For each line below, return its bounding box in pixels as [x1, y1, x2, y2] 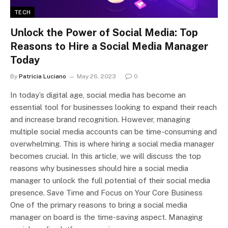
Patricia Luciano [19, 72, 66, 80]
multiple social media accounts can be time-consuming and [10, 127, 217, 136]
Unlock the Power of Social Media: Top [10, 26, 198, 39]
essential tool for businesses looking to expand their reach [10, 102, 217, 111]
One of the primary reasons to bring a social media [10, 200, 187, 209]
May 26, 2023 [77, 72, 116, 80]
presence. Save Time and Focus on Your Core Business [10, 188, 203, 197]
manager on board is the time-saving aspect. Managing [10, 212, 203, 221]
